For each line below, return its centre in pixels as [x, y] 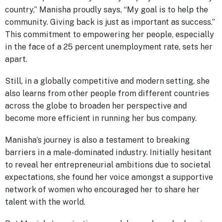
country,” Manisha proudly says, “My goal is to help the [107, 9]
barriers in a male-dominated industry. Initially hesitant [108, 153]
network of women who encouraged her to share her [102, 190]
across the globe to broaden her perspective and [96, 106]
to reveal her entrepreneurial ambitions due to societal [108, 165]
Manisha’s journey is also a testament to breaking [97, 140]
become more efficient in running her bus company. [102, 118]
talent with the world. [45, 202]
